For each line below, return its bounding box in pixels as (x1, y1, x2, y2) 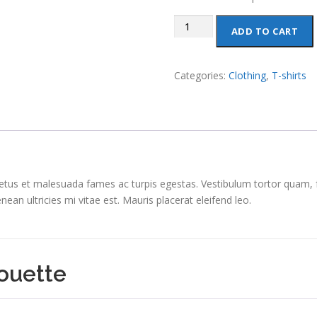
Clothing (229, 69, 267, 83)
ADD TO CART (231, 25, 299, 38)
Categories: (174, 69, 229, 83)
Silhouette (173, 32, 220, 46)
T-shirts (272, 69, 307, 83)
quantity (173, 48, 211, 62)
